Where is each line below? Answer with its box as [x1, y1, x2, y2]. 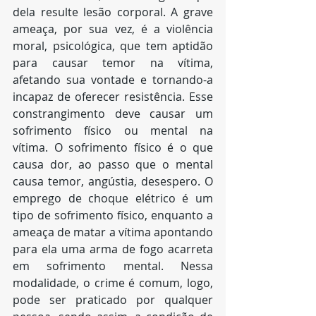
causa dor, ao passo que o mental [13, 157, 213, 172]
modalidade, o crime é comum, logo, [13, 275, 213, 291]
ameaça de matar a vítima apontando [13, 224, 213, 240]
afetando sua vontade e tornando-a [13, 72, 213, 87]
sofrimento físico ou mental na [13, 123, 213, 138]
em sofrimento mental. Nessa [13, 258, 213, 274]
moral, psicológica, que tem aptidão [13, 38, 213, 54]
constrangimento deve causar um [13, 106, 213, 121]
